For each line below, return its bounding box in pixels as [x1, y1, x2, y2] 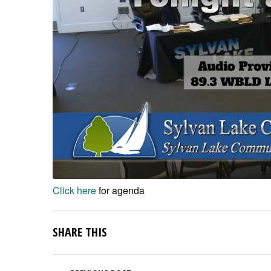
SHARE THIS [53, 223, 107, 240]
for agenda [96, 183, 145, 197]
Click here [53, 183, 96, 197]
